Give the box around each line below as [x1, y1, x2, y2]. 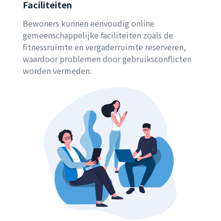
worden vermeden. [23, 65, 92, 76]
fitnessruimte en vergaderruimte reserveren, [23, 41, 186, 53]
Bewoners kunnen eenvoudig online [23, 17, 154, 29]
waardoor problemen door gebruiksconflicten [23, 53, 191, 65]
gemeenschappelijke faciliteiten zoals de [23, 29, 173, 41]
